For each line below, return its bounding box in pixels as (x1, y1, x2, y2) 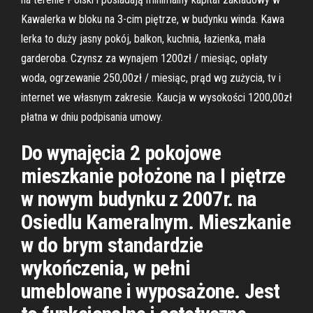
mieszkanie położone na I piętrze (21, 163, 286, 188)
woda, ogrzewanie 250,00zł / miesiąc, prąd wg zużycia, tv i (21, 71, 281, 85)
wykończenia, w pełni (21, 256, 190, 280)
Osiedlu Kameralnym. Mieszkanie (21, 210, 291, 234)
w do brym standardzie (21, 233, 203, 257)
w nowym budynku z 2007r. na (21, 187, 257, 211)
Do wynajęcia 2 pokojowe (21, 140, 221, 165)
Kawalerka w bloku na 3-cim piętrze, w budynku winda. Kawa (21, 13, 284, 26)
